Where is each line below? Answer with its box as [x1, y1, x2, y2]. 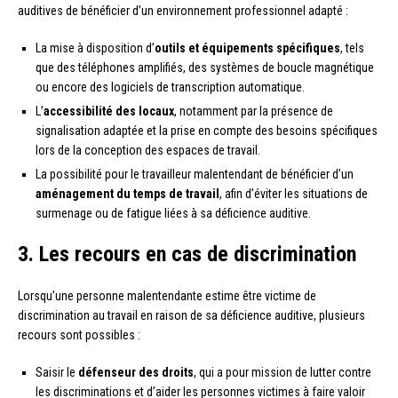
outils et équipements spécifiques [155, 41, 340, 56]
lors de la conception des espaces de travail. [36, 143, 260, 158]
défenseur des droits [78, 365, 194, 380]
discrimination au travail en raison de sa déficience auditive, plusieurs [18, 308, 365, 323]
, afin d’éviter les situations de [219, 187, 368, 202]
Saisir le [36, 365, 78, 380]
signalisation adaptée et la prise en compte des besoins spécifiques [36, 123, 378, 139]
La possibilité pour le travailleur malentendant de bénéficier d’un [36, 167, 354, 182]
